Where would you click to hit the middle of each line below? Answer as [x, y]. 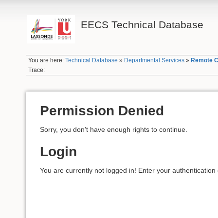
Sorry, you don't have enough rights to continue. [114, 129]
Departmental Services [154, 61]
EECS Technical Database [142, 25]
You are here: [46, 61]
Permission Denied [102, 111]
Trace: [36, 70]
